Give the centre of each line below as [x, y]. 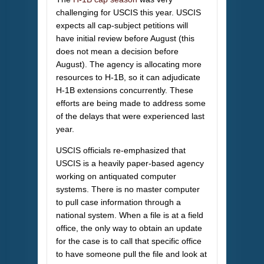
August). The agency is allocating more [129, 65]
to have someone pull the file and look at [131, 254]
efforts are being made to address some [131, 103]
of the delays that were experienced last [130, 116]
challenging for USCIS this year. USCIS [128, 13]
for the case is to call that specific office [129, 241]
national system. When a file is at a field [130, 215]
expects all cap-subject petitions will [122, 26]
